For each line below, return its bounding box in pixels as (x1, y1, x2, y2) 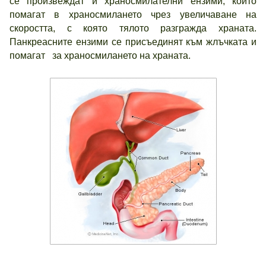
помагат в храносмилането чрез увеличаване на (9, 9, 256, 20)
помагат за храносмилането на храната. (9, 50, 191, 61)
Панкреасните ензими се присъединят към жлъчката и (9, 37, 256, 47)
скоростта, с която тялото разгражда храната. (9, 23, 256, 33)
